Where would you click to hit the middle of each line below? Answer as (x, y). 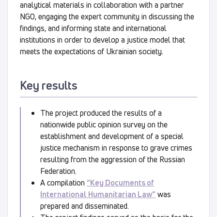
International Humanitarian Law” (98, 194)
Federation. (58, 171)
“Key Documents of (120, 182)
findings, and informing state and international (93, 28)
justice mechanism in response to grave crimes (116, 147)
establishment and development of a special (112, 136)
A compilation (63, 182)
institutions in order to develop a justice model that (102, 39)
